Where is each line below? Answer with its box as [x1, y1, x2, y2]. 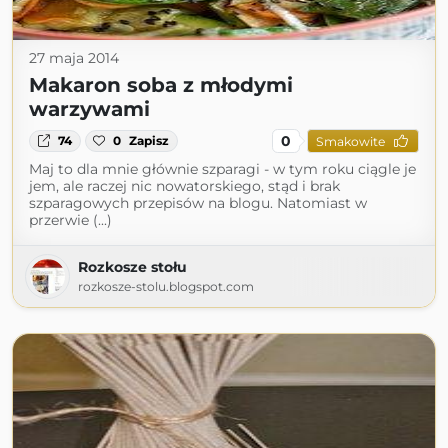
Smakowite [315, 133, 385, 149]
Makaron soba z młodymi [29, 73, 293, 97]
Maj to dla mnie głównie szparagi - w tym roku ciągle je [29, 160, 416, 178]
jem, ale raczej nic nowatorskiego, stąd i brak [29, 177, 340, 195]
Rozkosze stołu [78, 258, 187, 276]
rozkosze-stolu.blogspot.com [78, 279, 254, 294]
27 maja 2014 [29, 49, 119, 67]
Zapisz [129, 133, 170, 148]
